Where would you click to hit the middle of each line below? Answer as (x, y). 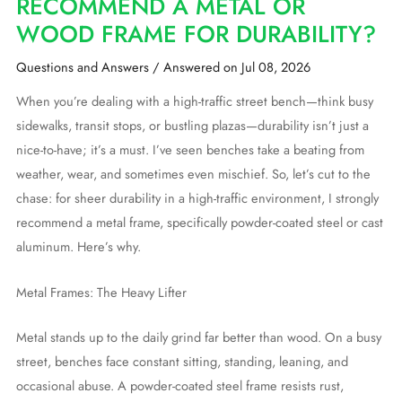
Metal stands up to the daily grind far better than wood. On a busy (198, 336)
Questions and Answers (82, 66)
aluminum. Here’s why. (78, 247)
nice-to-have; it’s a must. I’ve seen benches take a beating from (190, 150)
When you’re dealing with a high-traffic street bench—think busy (194, 101)
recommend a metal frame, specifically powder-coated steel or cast (199, 223)
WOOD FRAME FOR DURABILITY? (196, 34)
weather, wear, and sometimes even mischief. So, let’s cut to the (193, 174)
